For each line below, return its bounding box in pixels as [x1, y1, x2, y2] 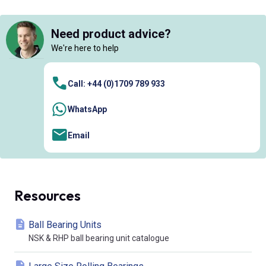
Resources [14, 186, 81, 205]
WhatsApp [68, 104, 107, 115]
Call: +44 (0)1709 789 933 [68, 78, 165, 88]
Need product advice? [51, 26, 171, 41]
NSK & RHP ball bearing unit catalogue [28, 233, 169, 243]
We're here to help [51, 43, 119, 53]
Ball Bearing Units [28, 219, 102, 231]
